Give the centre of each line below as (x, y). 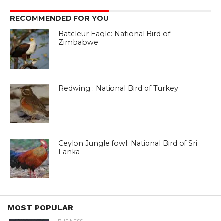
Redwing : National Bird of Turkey (118, 88)
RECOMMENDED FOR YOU (59, 18)
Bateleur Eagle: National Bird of (114, 33)
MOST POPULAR (40, 207)
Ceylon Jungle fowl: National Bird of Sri (128, 143)
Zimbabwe (78, 42)
